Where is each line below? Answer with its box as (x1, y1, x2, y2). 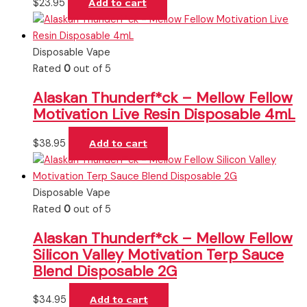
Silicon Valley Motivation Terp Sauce (33, 244, 284, 265)
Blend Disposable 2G (33, 260, 177, 281)
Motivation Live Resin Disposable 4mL (33, 104, 295, 125)
